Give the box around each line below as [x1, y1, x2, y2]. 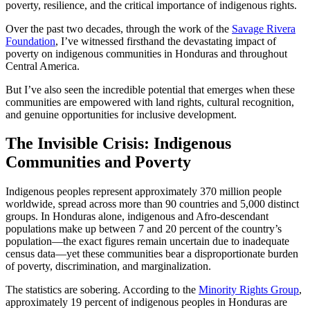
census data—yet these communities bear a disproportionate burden [6, 248, 298, 260]
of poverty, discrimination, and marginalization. [6, 260, 211, 273]
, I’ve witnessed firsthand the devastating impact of [55, 35, 276, 47]
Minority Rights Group [199, 284, 299, 296]
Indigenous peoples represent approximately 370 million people [6, 185, 282, 198]
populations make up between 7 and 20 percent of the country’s [6, 223, 282, 235]
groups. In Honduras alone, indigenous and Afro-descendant [6, 210, 268, 223]
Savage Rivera [232, 22, 295, 35]
